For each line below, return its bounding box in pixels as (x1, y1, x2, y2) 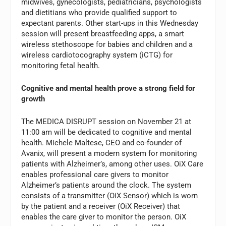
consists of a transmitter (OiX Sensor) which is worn (21, 191, 198, 200)
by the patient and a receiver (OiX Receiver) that (21, 201, 181, 211)
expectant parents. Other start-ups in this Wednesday (21, 18, 199, 28)
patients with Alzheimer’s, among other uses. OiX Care (21, 159, 204, 168)
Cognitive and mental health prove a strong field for (21, 83, 196, 93)
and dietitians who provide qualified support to (21, 8, 178, 17)
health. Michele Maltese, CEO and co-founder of (21, 138, 182, 147)
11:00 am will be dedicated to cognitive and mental (21, 127, 192, 137)
